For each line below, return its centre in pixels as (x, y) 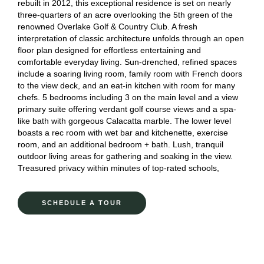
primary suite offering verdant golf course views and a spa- (127, 109)
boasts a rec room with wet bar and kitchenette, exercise (123, 133)
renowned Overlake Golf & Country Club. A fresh (108, 27)
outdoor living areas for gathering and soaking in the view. (125, 156)
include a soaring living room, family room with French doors (130, 74)
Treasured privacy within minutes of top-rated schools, (118, 168)
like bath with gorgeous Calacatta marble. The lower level (124, 121)
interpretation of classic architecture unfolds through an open (131, 38)
